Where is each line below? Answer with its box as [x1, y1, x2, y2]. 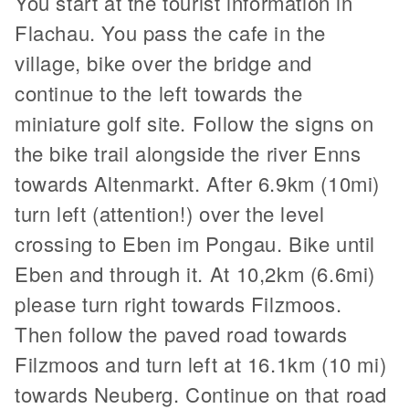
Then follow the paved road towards [15, 319, 348, 348]
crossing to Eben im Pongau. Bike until [15, 228, 375, 257]
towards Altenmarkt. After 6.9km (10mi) [15, 168, 380, 197]
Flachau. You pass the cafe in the [15, 17, 326, 47]
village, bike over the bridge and [15, 47, 312, 77]
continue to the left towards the [15, 78, 303, 107]
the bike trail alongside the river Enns [15, 138, 362, 167]
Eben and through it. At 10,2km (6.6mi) [15, 258, 375, 288]
